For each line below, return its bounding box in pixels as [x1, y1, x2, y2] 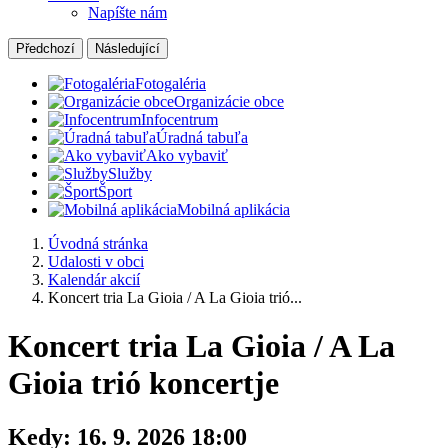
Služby [108, 165, 152, 182]
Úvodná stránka [48, 235, 148, 252]
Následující [95, 41, 160, 56]
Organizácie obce [174, 93, 284, 110]
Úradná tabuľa [156, 129, 248, 146]
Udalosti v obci [48, 253, 144, 270]
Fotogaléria [135, 75, 206, 92]
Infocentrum [141, 111, 218, 128]
